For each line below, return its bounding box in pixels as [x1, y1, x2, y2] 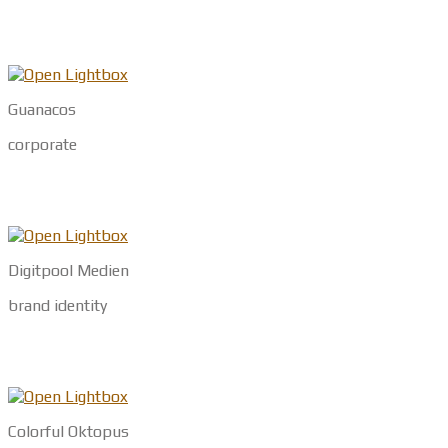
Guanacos [8, 99, 76, 119]
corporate [8, 134, 77, 154]
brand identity [8, 295, 107, 315]
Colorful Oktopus [8, 421, 129, 441]
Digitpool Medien [8, 260, 129, 280]
